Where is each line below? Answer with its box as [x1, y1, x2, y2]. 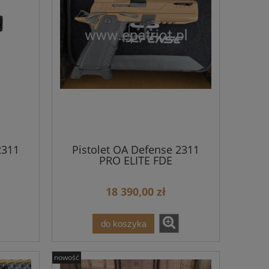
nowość [54, 252, 79, 262]
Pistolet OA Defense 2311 [72, 142, 199, 157]
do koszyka [100, 218, 147, 229]
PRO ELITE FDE [99, 153, 172, 168]
